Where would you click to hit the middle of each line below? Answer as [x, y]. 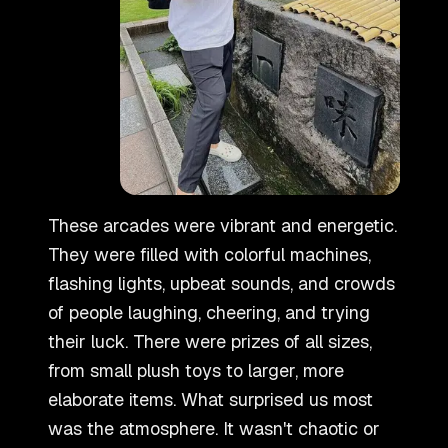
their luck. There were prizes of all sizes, [210, 341]
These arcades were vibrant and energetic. [222, 225]
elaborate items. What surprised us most [210, 399]
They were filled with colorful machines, [209, 254]
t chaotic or [333, 428]
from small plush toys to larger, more [196, 370]
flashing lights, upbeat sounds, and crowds [221, 283]
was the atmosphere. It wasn [165, 428]
